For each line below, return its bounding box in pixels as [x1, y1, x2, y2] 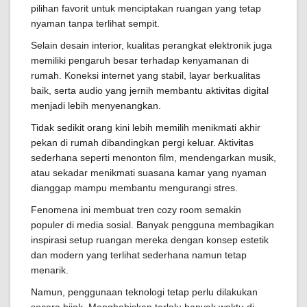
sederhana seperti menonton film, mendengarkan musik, [31, 152, 276, 163]
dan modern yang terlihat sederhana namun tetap [31, 249, 247, 260]
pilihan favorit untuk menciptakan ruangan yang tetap [31, 3, 261, 14]
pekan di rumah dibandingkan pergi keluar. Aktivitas [31, 137, 254, 148]
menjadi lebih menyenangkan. [31, 100, 161, 111]
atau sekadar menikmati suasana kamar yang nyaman [31, 167, 267, 178]
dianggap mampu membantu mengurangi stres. [31, 182, 238, 193]
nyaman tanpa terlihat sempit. [31, 18, 160, 29]
